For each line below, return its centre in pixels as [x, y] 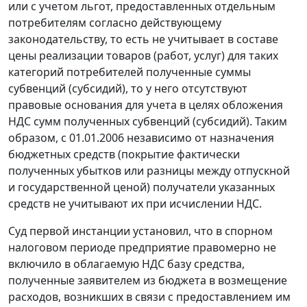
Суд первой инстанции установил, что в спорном [140, 231]
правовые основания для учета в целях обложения [146, 105]
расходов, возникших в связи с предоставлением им [149, 297]
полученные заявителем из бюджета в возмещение [148, 281]
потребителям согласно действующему [115, 23]
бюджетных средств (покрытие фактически [124, 155]
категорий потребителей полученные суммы [130, 72]
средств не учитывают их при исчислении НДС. [135, 204]
